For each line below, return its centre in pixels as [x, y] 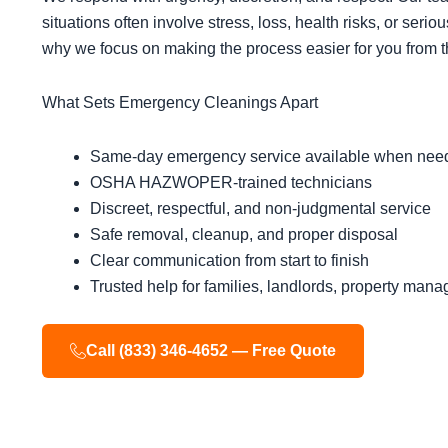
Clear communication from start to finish [229, 261]
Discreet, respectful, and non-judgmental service [260, 209]
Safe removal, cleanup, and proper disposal [244, 235]
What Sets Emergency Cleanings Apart [180, 103]
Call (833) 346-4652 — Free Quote [211, 351]
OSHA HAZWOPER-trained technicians [231, 183]
